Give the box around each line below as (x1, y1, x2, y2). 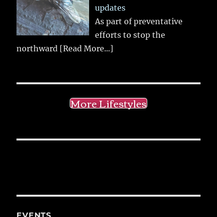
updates (95, 2, 126, 13)
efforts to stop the (95, 30, 166, 40)
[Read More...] (60, 43, 114, 53)
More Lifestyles (70, 93, 147, 112)
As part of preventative (95, 16, 183, 26)
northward (16, 43, 60, 53)
